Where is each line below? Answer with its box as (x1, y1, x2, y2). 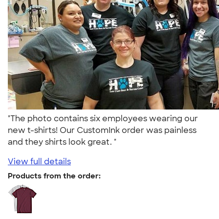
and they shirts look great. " (8, 136, 120, 147)
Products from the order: (8, 171, 101, 181)
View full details (8, 156, 71, 167)
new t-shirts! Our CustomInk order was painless (8, 125, 197, 135)
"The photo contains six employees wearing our (8, 113, 198, 124)
